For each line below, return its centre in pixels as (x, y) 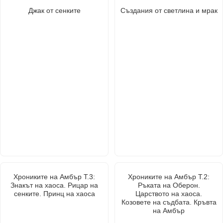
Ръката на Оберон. (169, 185)
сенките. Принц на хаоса (54, 193)
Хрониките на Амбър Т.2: (169, 176)
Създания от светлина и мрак (169, 10)
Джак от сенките (54, 10)
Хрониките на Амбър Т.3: (54, 176)
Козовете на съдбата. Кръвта (169, 202)
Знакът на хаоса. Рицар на (54, 185)
